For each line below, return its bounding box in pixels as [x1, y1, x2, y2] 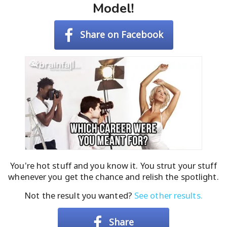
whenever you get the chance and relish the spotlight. [8, 170, 219, 182]
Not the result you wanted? [24, 189, 134, 201]
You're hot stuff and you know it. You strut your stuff [10, 159, 217, 171]
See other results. [134, 189, 203, 201]
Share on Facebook [80, 28, 163, 41]
